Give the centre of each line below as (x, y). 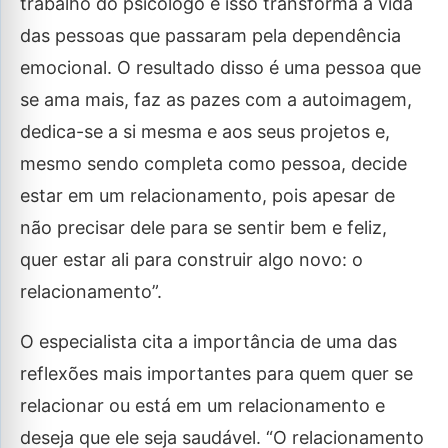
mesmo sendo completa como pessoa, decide (213, 163)
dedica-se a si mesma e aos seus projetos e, (205, 131)
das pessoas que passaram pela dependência (210, 35)
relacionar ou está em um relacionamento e (202, 405)
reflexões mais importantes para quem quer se (216, 373)
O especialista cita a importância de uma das (208, 341)
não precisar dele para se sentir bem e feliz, (203, 227)
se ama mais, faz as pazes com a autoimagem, (216, 99)
